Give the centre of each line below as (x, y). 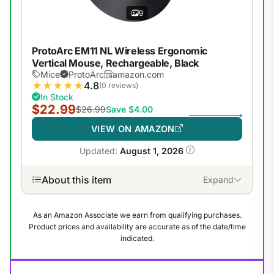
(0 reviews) (119, 86)
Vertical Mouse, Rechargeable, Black (116, 63)
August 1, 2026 (152, 150)
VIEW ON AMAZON (133, 128)
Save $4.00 (129, 109)
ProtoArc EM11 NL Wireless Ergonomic (120, 50)
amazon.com (138, 74)
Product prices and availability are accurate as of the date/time (137, 226)
